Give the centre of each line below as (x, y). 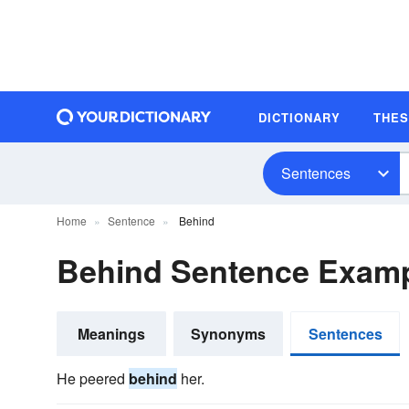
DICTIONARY (299, 117)
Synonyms (228, 334)
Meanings (111, 334)
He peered (93, 378)
